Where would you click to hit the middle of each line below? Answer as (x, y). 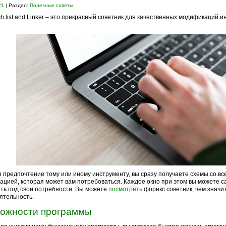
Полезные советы (51, 5)
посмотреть (125, 189)
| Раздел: (18, 5)
